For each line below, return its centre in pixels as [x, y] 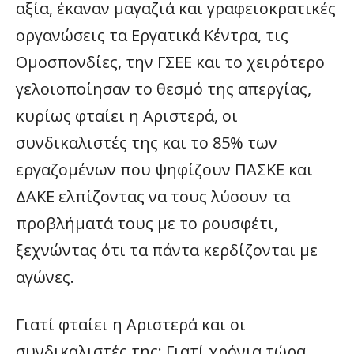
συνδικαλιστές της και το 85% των [147, 143]
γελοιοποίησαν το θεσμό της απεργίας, [164, 89]
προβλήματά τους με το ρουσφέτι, [147, 223]
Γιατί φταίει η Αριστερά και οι [131, 324]
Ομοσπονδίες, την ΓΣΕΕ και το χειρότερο [170, 62]
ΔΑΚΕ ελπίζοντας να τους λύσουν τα [153, 196]
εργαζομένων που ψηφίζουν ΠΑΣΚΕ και [164, 169]
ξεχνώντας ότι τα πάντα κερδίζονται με [167, 250]
